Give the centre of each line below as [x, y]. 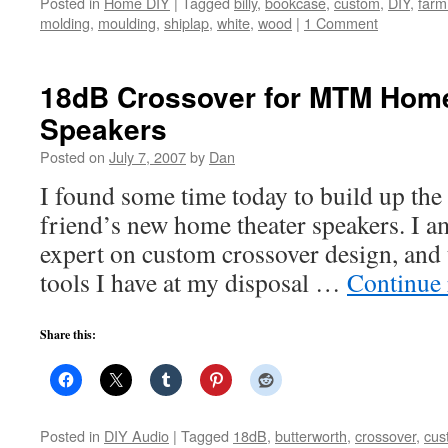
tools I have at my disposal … [193, 282]
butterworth [311, 435]
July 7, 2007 [147, 156]
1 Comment [341, 22]
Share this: [68, 334]
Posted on [72, 156]
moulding [127, 22]
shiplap [186, 22]
